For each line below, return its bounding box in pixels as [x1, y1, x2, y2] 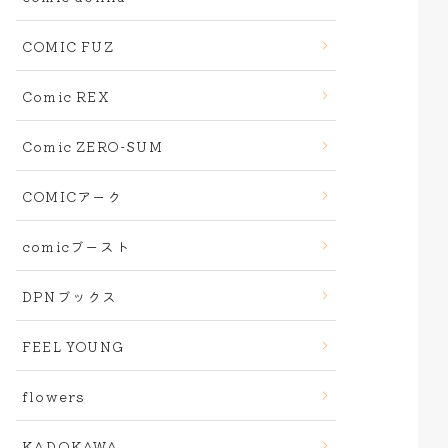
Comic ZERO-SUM [22, 136, 163, 156]
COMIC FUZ [22, 36, 114, 56]
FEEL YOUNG [22, 336, 124, 356]
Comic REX [22, 86, 110, 106]
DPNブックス [22, 286, 118, 306]
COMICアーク [22, 186, 123, 206]
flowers [22, 386, 86, 406]
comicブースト [22, 236, 131, 256]
